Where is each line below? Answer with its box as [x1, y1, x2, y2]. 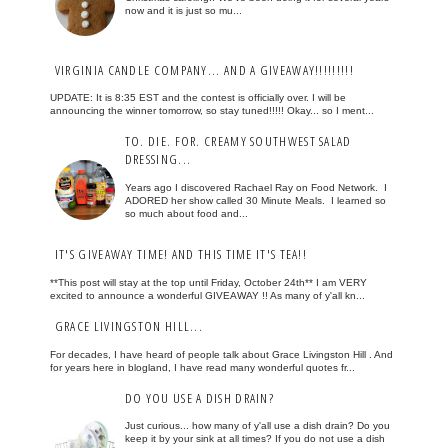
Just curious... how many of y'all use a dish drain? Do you [124, 420, 390, 432]
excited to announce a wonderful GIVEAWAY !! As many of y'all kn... [49, 290, 365, 302]
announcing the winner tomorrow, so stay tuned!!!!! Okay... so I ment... [49, 105, 374, 117]
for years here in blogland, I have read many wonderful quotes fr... [49, 361, 355, 373]
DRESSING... [124, 150, 192, 169]
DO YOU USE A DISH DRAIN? [124, 388, 275, 407]
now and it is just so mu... [124, 5, 242, 17]
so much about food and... [124, 208, 248, 220]
